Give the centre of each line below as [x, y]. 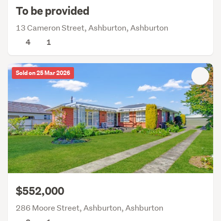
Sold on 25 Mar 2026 [43, 73]
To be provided [53, 11]
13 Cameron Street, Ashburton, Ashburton [92, 28]
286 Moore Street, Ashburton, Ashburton [90, 207]
